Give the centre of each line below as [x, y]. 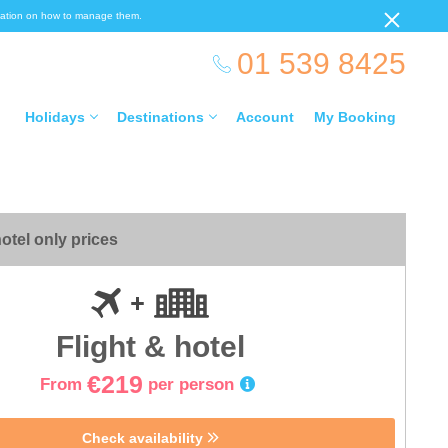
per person [190, 384]
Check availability [144, 438]
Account [265, 117]
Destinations [160, 117]
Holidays [55, 117]
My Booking [355, 117]
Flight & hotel [150, 346]
